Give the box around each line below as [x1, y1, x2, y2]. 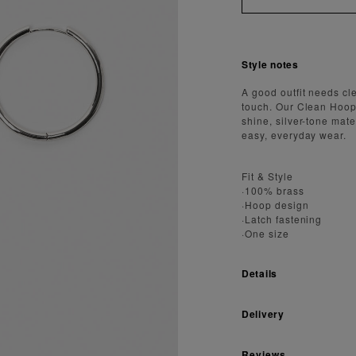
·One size [242, 226, 289, 240]
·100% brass [242, 183, 304, 197]
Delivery [242, 306, 284, 321]
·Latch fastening [242, 211, 323, 226]
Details [242, 265, 278, 281]
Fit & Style [242, 168, 293, 183]
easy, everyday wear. [242, 127, 347, 141]
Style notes [242, 56, 299, 72]
